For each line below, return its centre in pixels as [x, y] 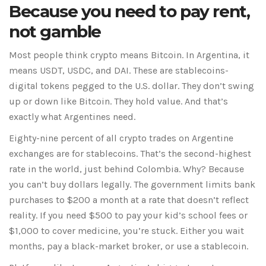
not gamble [55, 32]
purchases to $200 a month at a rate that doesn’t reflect [129, 200]
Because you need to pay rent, [129, 12]
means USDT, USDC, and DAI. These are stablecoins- [119, 71]
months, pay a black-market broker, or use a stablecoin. [129, 246]
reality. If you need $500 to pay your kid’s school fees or [128, 216]
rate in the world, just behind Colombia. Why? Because [126, 169]
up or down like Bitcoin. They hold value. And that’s [118, 102]
